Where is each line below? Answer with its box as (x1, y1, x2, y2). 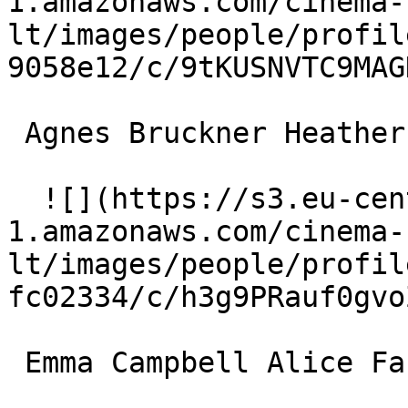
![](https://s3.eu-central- (7, 182, 42, 215)
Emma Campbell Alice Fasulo (7, 346, 25, 379)
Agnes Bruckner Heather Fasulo (7, 117, 25, 149)
